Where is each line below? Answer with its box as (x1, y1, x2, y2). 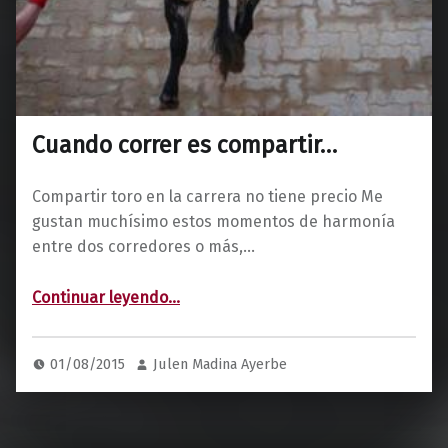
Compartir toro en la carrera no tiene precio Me (32, 178, 383, 198)
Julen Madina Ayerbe (153, 345, 288, 364)
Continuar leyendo (32, 279, 168, 299)
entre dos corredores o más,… (32, 228, 255, 248)
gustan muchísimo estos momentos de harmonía (32, 203, 395, 223)
